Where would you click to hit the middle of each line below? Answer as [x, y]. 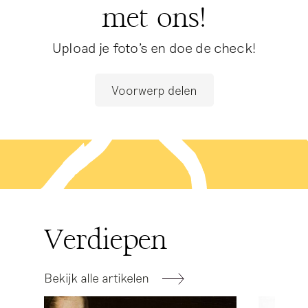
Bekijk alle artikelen [101, 277]
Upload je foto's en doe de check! [154, 48]
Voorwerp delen [154, 90]
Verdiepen [106, 239]
